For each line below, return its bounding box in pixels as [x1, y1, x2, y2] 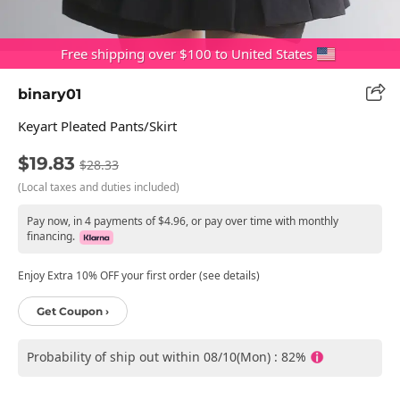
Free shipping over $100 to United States [61, 45, 312, 62]
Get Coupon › [37, 304, 109, 318]
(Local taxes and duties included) [18, 179, 179, 195]
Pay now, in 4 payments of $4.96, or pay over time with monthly [27, 212, 338, 229]
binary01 [18, 85, 81, 103]
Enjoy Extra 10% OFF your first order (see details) [18, 267, 260, 283]
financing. [27, 228, 75, 244]
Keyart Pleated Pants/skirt [18, 116, 177, 135]
